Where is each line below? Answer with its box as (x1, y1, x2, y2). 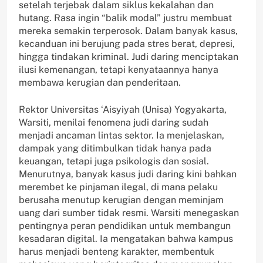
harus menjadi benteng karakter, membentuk (19, 246, 214, 258)
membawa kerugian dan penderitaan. (19, 77, 181, 89)
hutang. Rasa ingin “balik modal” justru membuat (19, 12, 232, 24)
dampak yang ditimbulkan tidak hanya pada (19, 143, 211, 154)
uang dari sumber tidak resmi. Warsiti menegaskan (19, 207, 239, 219)
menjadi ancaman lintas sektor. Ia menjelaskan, (19, 130, 224, 141)
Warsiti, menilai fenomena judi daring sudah (19, 117, 208, 129)
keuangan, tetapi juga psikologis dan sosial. (19, 156, 209, 167)
